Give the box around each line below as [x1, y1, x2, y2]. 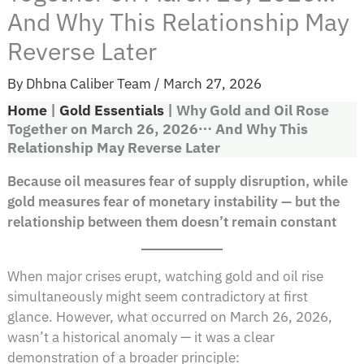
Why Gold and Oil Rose [176, 100, 330, 121]
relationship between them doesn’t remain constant [7, 212, 337, 231]
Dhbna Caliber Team [26, 74, 155, 93]
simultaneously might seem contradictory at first [7, 287, 309, 305]
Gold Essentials [59, 100, 165, 121]
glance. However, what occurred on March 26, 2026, [7, 307, 333, 326]
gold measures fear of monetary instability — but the [7, 192, 340, 210]
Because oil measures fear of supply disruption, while [7, 171, 349, 190]
